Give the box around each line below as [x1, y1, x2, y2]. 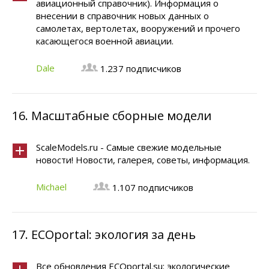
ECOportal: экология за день [31, 226, 196, 243]
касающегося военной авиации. [36, 35, 174, 47]
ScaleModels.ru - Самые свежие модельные [36, 141, 222, 153]
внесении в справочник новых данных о [36, 10, 209, 22]
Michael [36, 181, 67, 193]
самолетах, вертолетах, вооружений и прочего [36, 22, 240, 34]
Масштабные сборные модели [31, 107, 211, 124]
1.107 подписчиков [112, 181, 193, 193]
